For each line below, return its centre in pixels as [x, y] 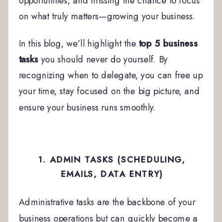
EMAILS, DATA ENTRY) [112, 174]
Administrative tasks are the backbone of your [107, 202]
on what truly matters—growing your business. [107, 16]
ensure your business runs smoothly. [87, 107]
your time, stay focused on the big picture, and [109, 91]
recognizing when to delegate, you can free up [111, 75]
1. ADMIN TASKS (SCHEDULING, [112, 160]
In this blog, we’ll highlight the [79, 43]
